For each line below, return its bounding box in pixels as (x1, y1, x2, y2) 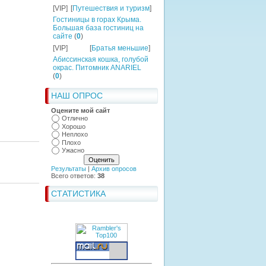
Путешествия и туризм (72, 4, 150, 12)
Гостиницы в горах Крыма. (53, 15, 141, 24)
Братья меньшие (91, 44, 148, 52)
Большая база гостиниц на (53, 24, 144, 32)
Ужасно (62, 147, 84, 154)
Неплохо (62, 131, 88, 138)
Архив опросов (91, 164, 137, 172)
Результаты (51, 164, 86, 172)
